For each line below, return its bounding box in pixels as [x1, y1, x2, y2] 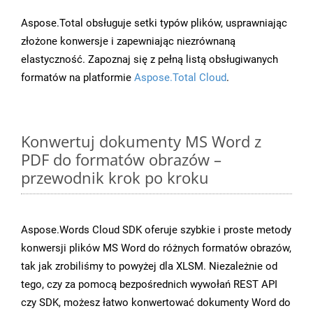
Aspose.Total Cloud [134, 71, 226, 85]
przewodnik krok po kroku [21, 167, 209, 189]
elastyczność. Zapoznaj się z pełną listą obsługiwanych [21, 53, 278, 66]
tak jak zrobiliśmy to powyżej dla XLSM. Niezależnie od [21, 260, 277, 273]
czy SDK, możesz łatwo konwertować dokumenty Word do [21, 296, 291, 310]
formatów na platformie [21, 71, 134, 85]
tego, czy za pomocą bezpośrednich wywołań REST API [21, 278, 277, 291]
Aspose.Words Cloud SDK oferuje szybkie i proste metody [21, 224, 291, 237]
